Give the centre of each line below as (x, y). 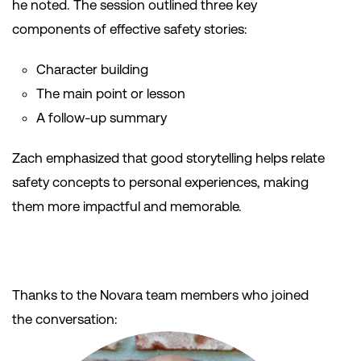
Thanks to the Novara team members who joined (160, 295)
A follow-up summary (102, 118)
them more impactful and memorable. (127, 207)
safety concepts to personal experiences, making (160, 183)
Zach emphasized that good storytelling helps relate (168, 158)
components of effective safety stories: (130, 29)
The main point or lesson (111, 94)
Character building (92, 70)
